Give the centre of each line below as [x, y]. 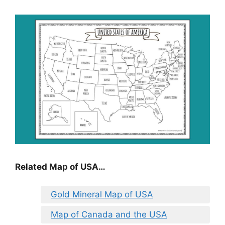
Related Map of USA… [60, 166]
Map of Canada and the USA [109, 215]
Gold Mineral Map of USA [102, 195]
